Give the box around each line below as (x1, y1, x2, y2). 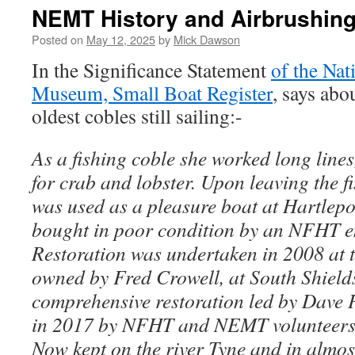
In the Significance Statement (32, 56, 271, 83)
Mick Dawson (174, 31, 240, 48)
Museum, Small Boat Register (32, 79, 273, 106)
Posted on (32, 31, 83, 48)
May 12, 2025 (86, 31, 155, 48)
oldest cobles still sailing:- (32, 102, 242, 129)
